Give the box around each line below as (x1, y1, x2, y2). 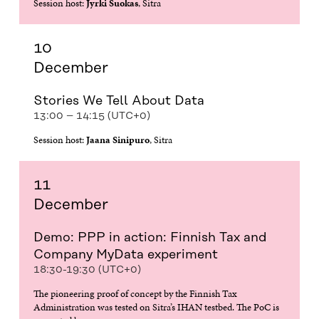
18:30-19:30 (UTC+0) (33, 263, 141, 276)
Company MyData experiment (33, 247, 218, 262)
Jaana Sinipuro (85, 132, 150, 147)
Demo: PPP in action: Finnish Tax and (33, 230, 266, 245)
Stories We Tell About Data (33, 93, 204, 108)
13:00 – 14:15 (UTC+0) (33, 110, 150, 122)
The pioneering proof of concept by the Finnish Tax (33, 286, 237, 301)
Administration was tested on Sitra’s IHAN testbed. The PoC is (33, 300, 279, 315)
